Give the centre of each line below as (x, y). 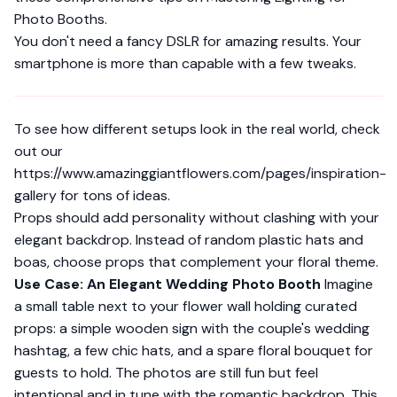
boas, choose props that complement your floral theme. (196, 262)
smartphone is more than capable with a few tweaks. (185, 63)
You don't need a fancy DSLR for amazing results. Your (188, 41)
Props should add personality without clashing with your (197, 218)
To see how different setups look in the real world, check (197, 129)
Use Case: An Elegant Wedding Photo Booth (167, 284)
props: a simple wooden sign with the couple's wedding (192, 328)
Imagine (347, 284)
